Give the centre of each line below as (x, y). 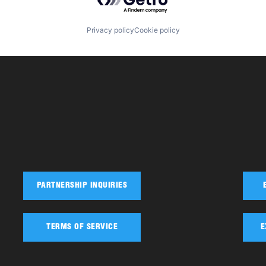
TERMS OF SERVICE (82, 228)
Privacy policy (110, 30)
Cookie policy (157, 30)
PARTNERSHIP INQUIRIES (82, 186)
